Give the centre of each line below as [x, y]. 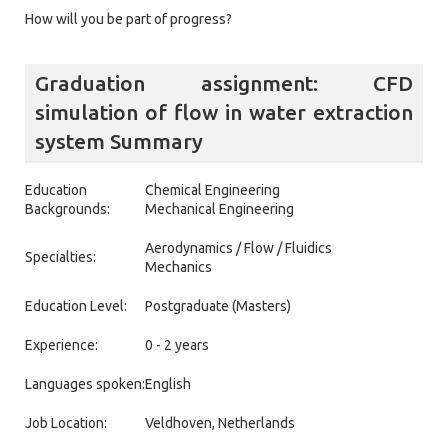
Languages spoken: [85, 383]
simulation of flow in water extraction [224, 112]
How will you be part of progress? [128, 19]
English [168, 383]
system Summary [119, 141]
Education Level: [76, 305]
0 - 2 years [177, 344]
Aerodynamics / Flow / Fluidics [238, 247]
